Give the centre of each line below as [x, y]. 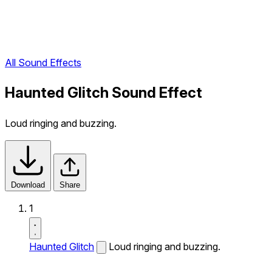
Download [28, 185]
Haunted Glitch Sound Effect [104, 93]
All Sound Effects [43, 63]
